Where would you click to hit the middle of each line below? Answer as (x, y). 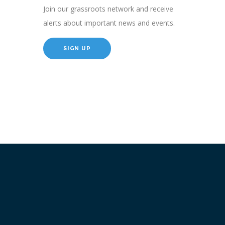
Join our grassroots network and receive (108, 9)
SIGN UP (77, 48)
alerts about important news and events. (109, 23)
